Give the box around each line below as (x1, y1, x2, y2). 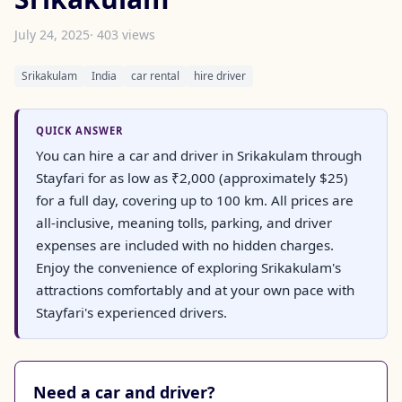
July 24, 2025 (14, 26, 90, 44)
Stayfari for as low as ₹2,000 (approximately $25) (36, 168, 348, 187)
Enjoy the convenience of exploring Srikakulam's (36, 258, 341, 276)
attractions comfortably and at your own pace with (36, 280, 354, 299)
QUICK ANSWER (36, 124, 123, 138)
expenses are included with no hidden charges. (36, 235, 334, 254)
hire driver (194, 68, 246, 84)
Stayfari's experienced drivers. (36, 302, 227, 321)
